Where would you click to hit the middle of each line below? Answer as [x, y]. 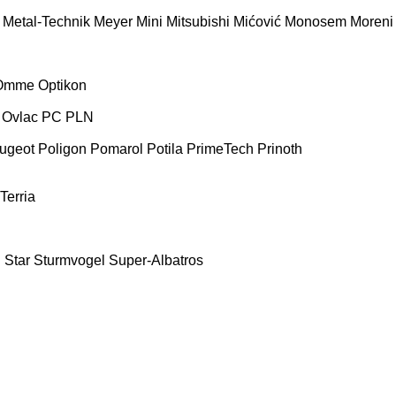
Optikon [62, 85]
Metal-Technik [46, 21]
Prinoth [280, 148]
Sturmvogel [69, 260]
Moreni [372, 21]
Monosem [316, 21]
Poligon [62, 148]
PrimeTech [220, 148]
